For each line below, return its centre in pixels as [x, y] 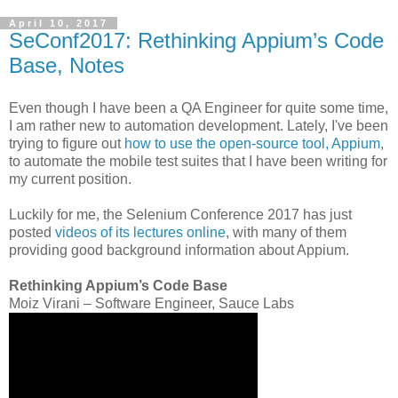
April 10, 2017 [59, 23]
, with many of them [286, 232]
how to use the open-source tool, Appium [252, 143]
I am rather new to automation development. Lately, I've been [199, 125]
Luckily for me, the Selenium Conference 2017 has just [180, 214]
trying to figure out [67, 143]
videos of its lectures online [140, 232]
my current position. [70, 179]
